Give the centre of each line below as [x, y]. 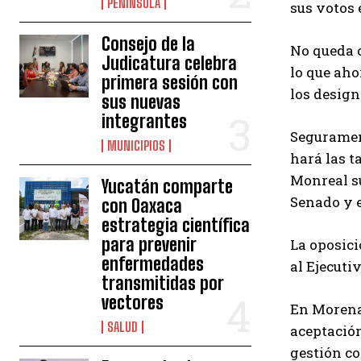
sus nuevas [141, 102]
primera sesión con [170, 83]
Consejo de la [149, 44]
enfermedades [153, 264]
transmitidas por [163, 283]
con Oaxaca [142, 206]
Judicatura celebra [170, 63]
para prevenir [149, 245]
